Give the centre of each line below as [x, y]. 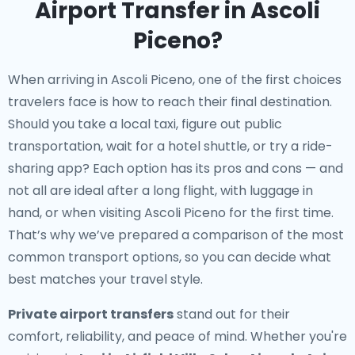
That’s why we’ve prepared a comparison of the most [176, 235]
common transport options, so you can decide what [170, 257]
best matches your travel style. [105, 279]
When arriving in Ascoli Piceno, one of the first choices [175, 80]
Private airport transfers [91, 314]
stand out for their [232, 314]
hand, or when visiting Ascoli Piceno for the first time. [171, 213]
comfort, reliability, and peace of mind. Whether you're [177, 336]
